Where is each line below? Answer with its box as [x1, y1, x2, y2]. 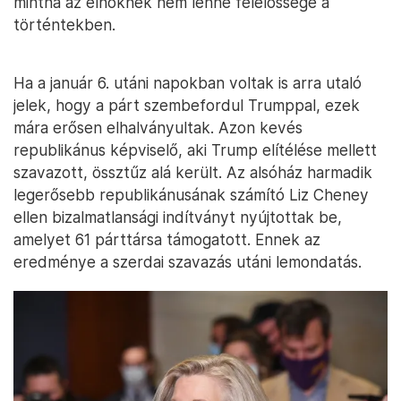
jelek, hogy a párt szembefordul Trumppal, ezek [13, 96, 360, 115]
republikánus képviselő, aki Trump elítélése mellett [13, 141, 377, 159]
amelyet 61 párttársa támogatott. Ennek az [13, 230, 320, 249]
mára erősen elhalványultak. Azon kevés [13, 118, 303, 137]
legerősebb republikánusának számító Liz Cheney [13, 185, 369, 204]
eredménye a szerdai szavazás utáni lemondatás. [13, 252, 362, 271]
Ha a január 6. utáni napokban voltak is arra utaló [13, 73, 362, 92]
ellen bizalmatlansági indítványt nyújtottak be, [13, 208, 342, 226]
